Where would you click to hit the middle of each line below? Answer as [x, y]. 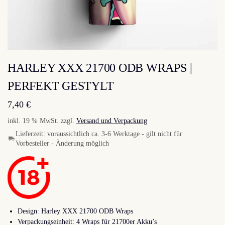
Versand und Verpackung [112, 121]
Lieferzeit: [31, 134]
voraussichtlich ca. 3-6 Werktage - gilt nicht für [115, 134]
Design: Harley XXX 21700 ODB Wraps [75, 211]
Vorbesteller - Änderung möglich [62, 144]
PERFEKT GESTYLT [61, 86]
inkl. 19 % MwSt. [33, 121]
